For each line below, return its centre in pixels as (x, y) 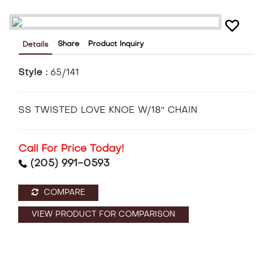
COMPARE (63, 193)
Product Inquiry (116, 45)
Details (36, 45)
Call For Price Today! (71, 150)
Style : (34, 73)
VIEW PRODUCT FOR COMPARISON (104, 215)
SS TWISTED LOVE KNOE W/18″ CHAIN (108, 111)
